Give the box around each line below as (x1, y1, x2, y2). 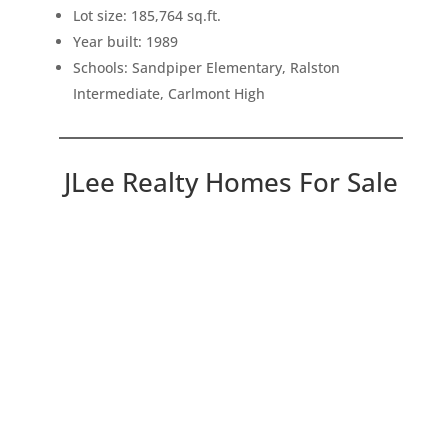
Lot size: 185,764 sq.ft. (72, 6, 221, 26)
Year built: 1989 (72, 32, 178, 52)
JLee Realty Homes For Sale (63, 164, 398, 201)
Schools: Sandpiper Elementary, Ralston (72, 58, 340, 78)
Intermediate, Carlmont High (72, 84, 265, 104)
